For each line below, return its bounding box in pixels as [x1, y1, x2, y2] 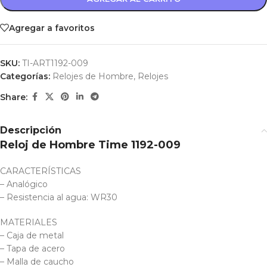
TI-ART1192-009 [22, 58, 88, 69]
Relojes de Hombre [52, 71, 133, 82]
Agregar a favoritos [9, 22, 95, 33]
